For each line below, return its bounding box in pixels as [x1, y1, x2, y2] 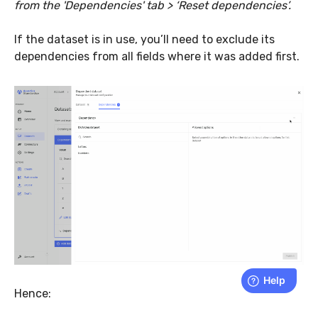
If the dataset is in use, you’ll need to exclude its [14, 33, 275, 47]
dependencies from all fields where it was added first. [14, 50, 302, 64]
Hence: [14, 286, 51, 300]
